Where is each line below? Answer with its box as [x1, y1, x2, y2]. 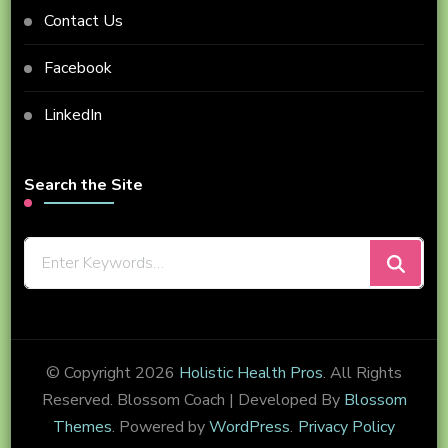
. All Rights [323, 362, 402, 385]
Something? [23, 293, 108, 316]
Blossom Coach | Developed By [116, 389, 344, 412]
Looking [23, 239, 79, 262]
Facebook [43, 57, 112, 80]
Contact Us [43, 10, 123, 33]
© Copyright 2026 [46, 362, 179, 385]
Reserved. [41, 389, 117, 412]
